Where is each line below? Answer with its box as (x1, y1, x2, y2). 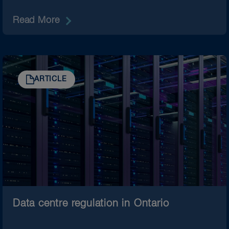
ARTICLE (34, 75, 67, 83)
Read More (13, 15, 60, 25)
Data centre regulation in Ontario (13, 198, 169, 209)
